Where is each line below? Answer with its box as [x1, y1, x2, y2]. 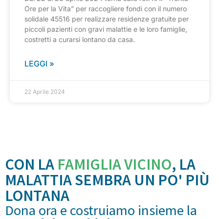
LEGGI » [24, 59, 54, 69]
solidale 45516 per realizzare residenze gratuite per [24, 15, 189, 23]
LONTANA [5, 186, 69, 206]
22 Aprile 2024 [24, 88, 65, 96]
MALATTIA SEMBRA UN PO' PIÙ [5, 170, 210, 190]
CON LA [5, 154, 57, 175]
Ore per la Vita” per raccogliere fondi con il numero [24, 4, 187, 13]
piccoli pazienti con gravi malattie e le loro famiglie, [24, 25, 187, 34]
